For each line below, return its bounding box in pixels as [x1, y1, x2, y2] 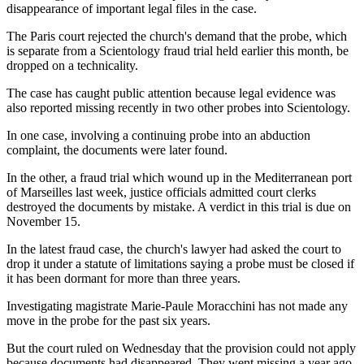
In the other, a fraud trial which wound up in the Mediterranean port [6, 170, 352, 184]
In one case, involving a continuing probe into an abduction [6, 128, 310, 142]
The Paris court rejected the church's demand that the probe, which [6, 28, 347, 43]
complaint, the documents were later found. [6, 142, 227, 157]
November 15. [6, 214, 80, 228]
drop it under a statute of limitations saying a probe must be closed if [6, 256, 354, 271]
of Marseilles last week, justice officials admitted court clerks [6, 184, 316, 199]
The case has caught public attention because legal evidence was [6, 85, 336, 100]
